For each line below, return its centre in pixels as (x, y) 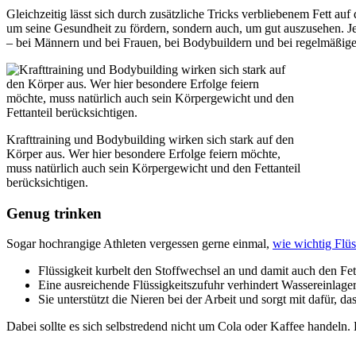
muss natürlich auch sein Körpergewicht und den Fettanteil (153, 168)
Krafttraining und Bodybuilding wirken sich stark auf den (150, 139)
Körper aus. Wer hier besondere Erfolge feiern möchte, (143, 153)
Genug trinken (54, 213)
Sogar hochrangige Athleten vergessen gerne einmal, (139, 244)
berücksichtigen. (47, 182)
